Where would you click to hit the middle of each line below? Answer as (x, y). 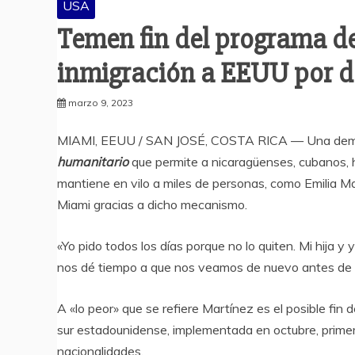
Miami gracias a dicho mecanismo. (152, 205)
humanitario (93, 162)
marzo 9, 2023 (101, 103)
